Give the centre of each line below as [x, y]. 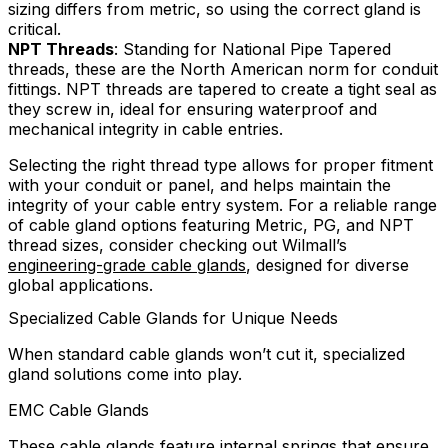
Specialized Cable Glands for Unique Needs [173, 318]
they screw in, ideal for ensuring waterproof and [192, 109]
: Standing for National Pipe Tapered [252, 49]
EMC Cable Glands [78, 410]
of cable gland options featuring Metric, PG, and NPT [211, 225]
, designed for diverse [327, 265]
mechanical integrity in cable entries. [145, 129]
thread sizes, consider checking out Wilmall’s [177, 245]
